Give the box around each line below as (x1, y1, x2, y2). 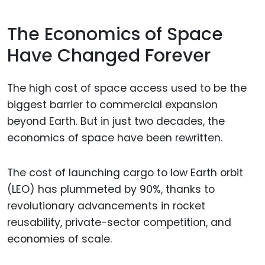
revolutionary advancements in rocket (7, 198, 205, 213)
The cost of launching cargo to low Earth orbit (7, 165, 243, 180)
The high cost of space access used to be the (7, 80, 247, 95)
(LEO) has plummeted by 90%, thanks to (7, 182, 215, 196)
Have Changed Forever (7, 43, 211, 69)
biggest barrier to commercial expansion (7, 97, 218, 112)
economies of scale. (7, 231, 112, 246)
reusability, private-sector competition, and (7, 215, 231, 230)
